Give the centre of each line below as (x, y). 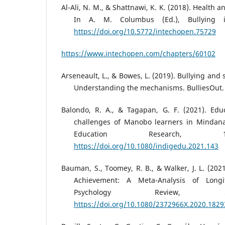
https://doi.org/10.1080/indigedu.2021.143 (146, 146)
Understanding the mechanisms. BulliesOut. (149, 87)
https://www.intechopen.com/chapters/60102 (138, 53)
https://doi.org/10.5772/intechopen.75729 (145, 31)
